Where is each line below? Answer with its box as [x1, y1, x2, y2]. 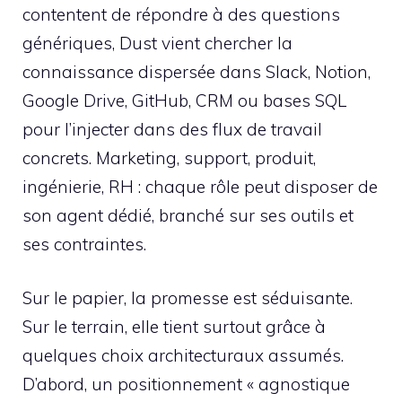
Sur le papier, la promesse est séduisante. [22, 287, 353, 309]
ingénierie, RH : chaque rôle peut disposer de [22, 175, 378, 197]
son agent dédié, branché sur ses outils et [22, 204, 354, 226]
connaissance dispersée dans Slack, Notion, [22, 60, 371, 83]
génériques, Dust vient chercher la [22, 31, 293, 54]
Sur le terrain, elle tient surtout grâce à [22, 316, 326, 337]
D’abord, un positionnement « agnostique [22, 373, 350, 395]
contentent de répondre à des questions [22, 3, 340, 25]
